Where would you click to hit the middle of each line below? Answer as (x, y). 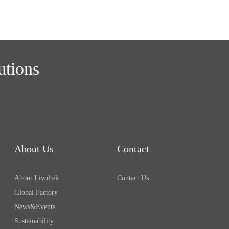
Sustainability (34, 221)
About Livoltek (36, 178)
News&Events (35, 207)
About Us (34, 148)
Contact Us (133, 178)
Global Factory (36, 192)
